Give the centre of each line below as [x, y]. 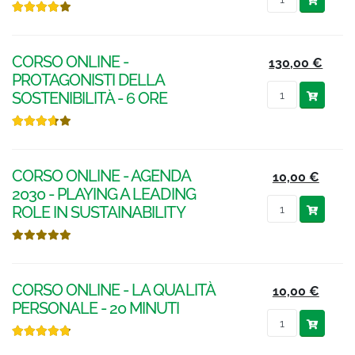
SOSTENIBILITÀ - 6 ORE [90, 99]
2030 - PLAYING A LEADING [104, 195]
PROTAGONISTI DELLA [88, 81]
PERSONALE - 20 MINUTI [96, 309]
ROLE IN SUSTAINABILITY [99, 213]
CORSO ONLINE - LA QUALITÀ [113, 291]
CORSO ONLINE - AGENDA [101, 177]
